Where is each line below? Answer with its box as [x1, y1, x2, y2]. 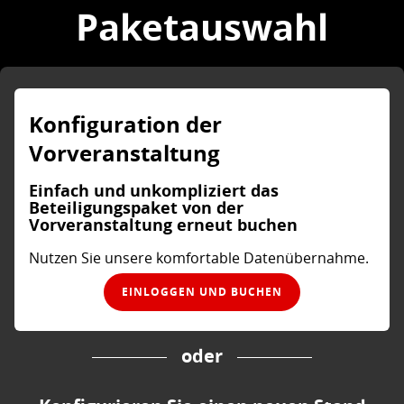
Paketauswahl [76, 2, 328, 53]
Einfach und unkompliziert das [29, 179, 279, 202]
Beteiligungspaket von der [29, 196, 243, 219]
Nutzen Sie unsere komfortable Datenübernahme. [29, 247, 369, 268]
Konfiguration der [29, 108, 222, 140]
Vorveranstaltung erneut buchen [29, 213, 298, 236]
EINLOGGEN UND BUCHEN [121, 284, 282, 300]
